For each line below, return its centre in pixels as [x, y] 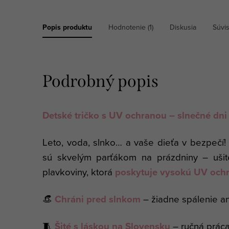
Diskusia [183, 27]
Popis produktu [67, 27]
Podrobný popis [100, 81]
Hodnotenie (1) [131, 27]
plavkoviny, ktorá [79, 171]
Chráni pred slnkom [98, 199]
